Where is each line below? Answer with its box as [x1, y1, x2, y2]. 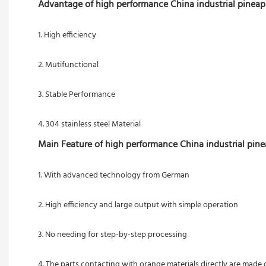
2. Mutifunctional [38, 58, 99, 72]
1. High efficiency [38, 28, 96, 42]
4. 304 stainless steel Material [38, 117, 141, 131]
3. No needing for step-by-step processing [38, 227, 189, 242]
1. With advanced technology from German [38, 168, 191, 182]
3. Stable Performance [38, 87, 115, 102]
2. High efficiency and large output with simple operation [38, 198, 238, 212]
